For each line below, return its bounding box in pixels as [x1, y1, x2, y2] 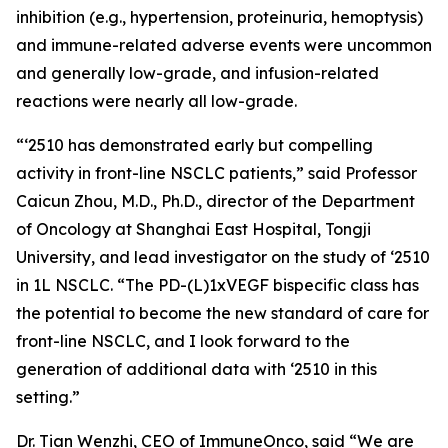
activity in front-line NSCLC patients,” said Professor [16, 163, 417, 183]
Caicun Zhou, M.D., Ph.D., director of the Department [16, 191, 415, 211]
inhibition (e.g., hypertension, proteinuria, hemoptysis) [16, 7, 423, 27]
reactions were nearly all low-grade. [16, 91, 297, 111]
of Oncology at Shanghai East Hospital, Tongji [16, 219, 371, 239]
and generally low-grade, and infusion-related [16, 63, 379, 83]
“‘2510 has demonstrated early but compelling [16, 135, 373, 155]
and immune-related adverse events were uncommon [16, 35, 432, 55]
